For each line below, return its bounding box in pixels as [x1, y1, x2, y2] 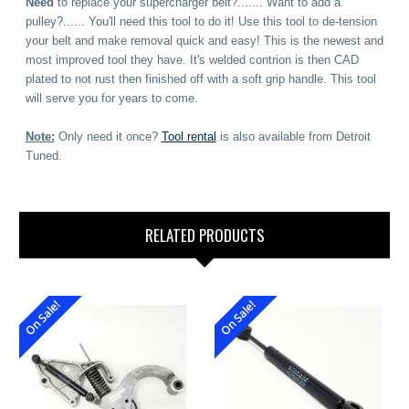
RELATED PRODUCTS [144, 224, 265, 247]
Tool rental [161, 130, 216, 144]
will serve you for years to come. [25, 91, 198, 106]
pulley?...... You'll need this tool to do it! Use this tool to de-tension [25, 15, 377, 29]
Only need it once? [54, 130, 162, 144]
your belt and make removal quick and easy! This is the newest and [25, 34, 383, 48]
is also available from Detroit [215, 130, 371, 144]
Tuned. [25, 149, 62, 163]
